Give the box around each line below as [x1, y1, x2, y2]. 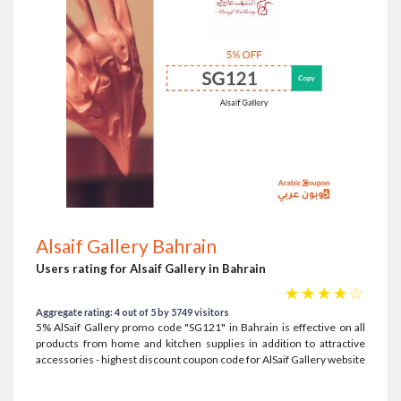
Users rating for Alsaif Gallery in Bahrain [36, 261, 266, 276]
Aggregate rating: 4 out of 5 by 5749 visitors [36, 306, 229, 318]
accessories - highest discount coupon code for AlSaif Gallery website [36, 353, 365, 366]
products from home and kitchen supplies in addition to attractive [36, 337, 365, 350]
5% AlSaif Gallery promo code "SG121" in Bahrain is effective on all [36, 320, 365, 334]
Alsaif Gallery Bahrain [36, 235, 217, 257]
